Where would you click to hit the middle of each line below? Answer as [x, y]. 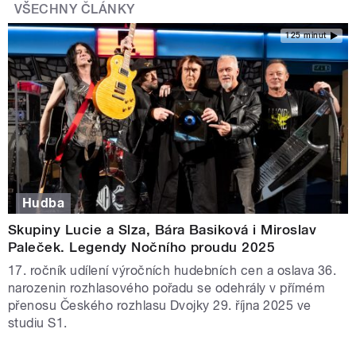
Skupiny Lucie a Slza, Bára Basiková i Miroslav [163, 229]
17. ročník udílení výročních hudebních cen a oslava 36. [172, 270]
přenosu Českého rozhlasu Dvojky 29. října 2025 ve [160, 305]
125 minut [306, 36]
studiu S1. [38, 323]
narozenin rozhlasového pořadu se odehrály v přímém [167, 288]
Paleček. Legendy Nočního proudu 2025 [142, 247]
